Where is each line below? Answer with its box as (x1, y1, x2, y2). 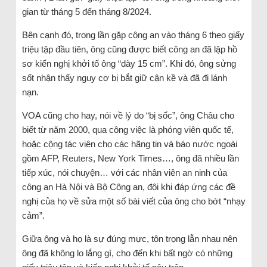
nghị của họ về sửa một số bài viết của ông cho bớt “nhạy (21, 195, 246, 206)
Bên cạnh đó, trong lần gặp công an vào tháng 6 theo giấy (21, 29, 244, 40)
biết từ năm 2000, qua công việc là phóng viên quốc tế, (21, 124, 234, 135)
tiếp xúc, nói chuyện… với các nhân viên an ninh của (21, 167, 227, 178)
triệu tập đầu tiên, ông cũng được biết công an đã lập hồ (21, 44, 237, 54)
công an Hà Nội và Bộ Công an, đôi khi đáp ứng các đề (21, 181, 235, 192)
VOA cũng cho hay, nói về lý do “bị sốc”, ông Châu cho (21, 110, 234, 120)
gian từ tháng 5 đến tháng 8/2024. (21, 6, 151, 17)
